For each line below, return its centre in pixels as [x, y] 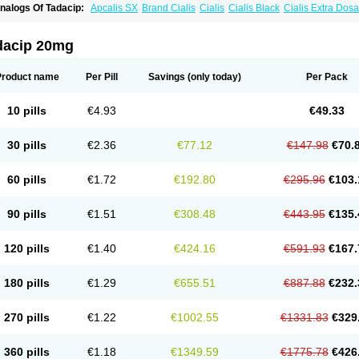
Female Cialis [309, 19]
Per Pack [327, 77]
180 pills [27, 283]
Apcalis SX [114, 8]
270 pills [27, 317]
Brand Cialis [169, 8]
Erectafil [175, 19]
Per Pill [101, 77]
